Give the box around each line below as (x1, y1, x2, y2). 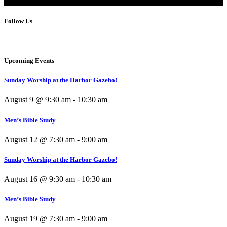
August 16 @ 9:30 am (4, 175, 75, 184)
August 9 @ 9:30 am (4, 95, 71, 104)
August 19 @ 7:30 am (4, 214, 75, 223)
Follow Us (4, 17, 32, 25)
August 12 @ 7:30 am (4, 135, 75, 144)
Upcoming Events (4, 57, 54, 65)
